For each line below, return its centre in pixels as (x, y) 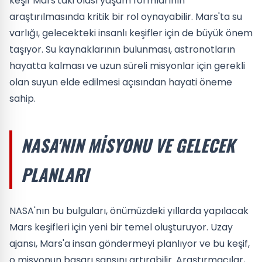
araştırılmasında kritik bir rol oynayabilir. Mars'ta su (126, 16)
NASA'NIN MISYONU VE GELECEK (128, 145)
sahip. (23, 98)
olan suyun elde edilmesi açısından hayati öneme (121, 82)
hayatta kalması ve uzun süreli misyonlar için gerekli (127, 65)
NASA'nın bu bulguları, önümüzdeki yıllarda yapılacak (129, 211)
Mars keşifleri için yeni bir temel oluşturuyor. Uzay (121, 227)
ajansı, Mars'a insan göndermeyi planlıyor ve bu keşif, (130, 243)
